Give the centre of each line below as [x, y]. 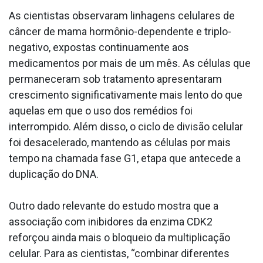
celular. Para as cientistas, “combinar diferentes [119, 254]
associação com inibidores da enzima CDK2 [111, 222]
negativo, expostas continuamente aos [99, 48]
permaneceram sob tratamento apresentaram [115, 79]
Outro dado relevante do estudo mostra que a [114, 206]
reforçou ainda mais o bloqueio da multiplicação [119, 238]
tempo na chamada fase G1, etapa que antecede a [125, 159]
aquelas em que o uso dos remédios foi [101, 111]
